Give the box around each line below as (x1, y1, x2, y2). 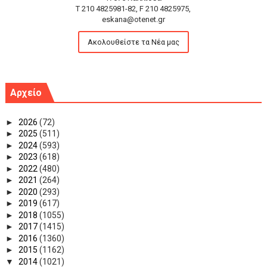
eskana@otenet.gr (101, 15, 165, 24)
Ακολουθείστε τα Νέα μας (87, 38, 179, 47)
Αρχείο (10, 87, 42, 99)
